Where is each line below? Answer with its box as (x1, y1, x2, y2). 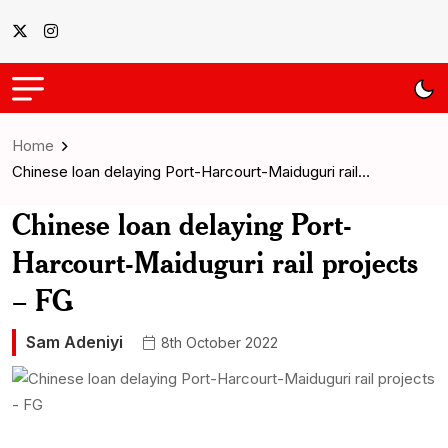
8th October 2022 (157, 333, 278, 351)
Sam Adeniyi (26, 332, 123, 352)
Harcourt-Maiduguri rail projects (12, 244, 418, 280)
